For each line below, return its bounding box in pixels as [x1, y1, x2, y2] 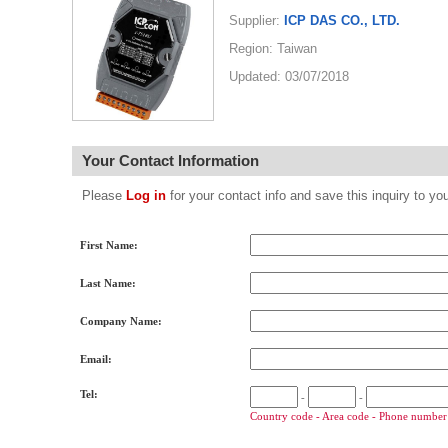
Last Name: [80, 277, 136, 289]
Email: [80, 353, 112, 365]
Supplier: [229, 13, 284, 28]
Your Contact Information [82, 152, 259, 169]
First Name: [80, 239, 138, 251]
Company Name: [80, 315, 162, 327]
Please [82, 188, 126, 203]
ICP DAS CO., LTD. [284, 13, 400, 28]
